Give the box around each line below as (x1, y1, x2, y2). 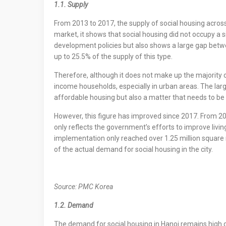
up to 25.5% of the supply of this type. (54, 52, 173, 61)
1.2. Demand (54, 201, 93, 209)
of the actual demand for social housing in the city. (54, 145, 213, 153)
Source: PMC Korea (54, 183, 113, 191)
